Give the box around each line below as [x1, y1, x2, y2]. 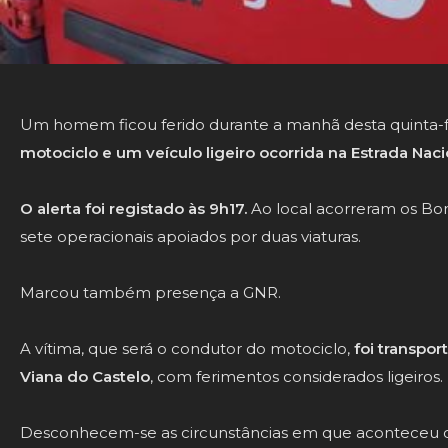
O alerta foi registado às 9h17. [20, 198, 247, 218]
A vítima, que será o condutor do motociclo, [20, 338, 354, 358]
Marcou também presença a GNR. [20, 282, 281, 302]
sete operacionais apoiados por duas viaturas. [20, 226, 361, 246]
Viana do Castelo [20, 366, 150, 386]
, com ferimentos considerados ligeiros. [150, 366, 443, 386]
